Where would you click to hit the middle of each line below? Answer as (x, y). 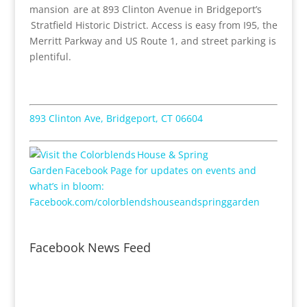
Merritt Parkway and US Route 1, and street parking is (152, 41)
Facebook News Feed (90, 247)
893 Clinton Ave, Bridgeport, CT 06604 (116, 118)
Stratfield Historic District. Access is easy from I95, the (153, 25)
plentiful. (50, 57)
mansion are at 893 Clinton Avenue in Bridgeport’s (145, 9)
